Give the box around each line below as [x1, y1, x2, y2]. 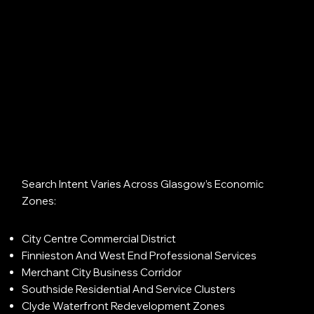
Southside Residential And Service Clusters [21, 282, 235, 296]
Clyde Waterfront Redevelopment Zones [21, 299, 225, 313]
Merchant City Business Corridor [21, 265, 182, 279]
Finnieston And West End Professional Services [21, 248, 257, 262]
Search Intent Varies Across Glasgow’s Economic [21, 177, 264, 191]
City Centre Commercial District [21, 231, 176, 245]
